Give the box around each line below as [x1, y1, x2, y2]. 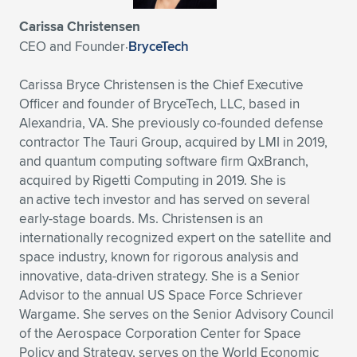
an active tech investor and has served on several [19, 189, 310, 209]
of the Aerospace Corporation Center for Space [19, 323, 301, 343]
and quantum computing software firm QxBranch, [19, 151, 308, 171]
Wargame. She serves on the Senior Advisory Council [19, 304, 334, 324]
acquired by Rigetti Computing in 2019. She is [19, 170, 286, 190]
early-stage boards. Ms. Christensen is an [19, 208, 263, 228]
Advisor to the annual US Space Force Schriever [19, 284, 303, 304]
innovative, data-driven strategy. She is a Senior [19, 265, 300, 285]
